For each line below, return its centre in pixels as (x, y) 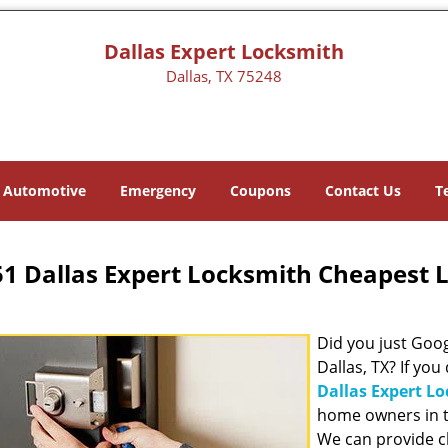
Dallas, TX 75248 (223, 76)
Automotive (44, 190)
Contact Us (363, 190)
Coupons (260, 190)
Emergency (158, 190)
